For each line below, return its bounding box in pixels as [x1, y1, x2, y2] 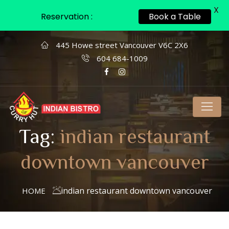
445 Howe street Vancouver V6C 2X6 [54, 40, 188, 50]
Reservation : [41, 11, 93, 22]
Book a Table [149, 11, 201, 22]
